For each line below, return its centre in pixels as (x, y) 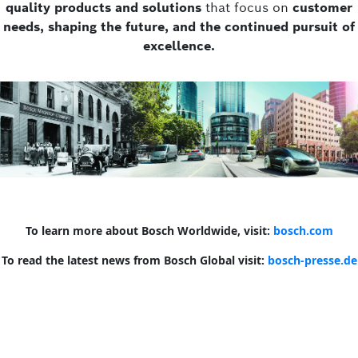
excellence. (179, 46)
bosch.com (303, 230)
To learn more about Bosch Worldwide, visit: (149, 230)
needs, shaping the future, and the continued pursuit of (179, 27)
